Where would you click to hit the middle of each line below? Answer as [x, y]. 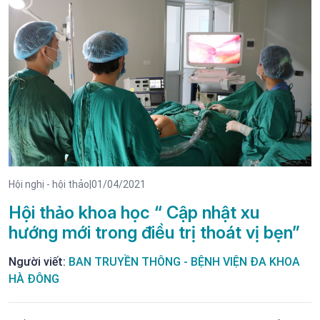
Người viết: [39, 262]
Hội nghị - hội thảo [49, 185]
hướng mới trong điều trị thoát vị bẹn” [154, 233]
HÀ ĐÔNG [34, 279]
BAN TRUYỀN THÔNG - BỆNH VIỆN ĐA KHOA [184, 262]
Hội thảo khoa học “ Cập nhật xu [134, 213]
